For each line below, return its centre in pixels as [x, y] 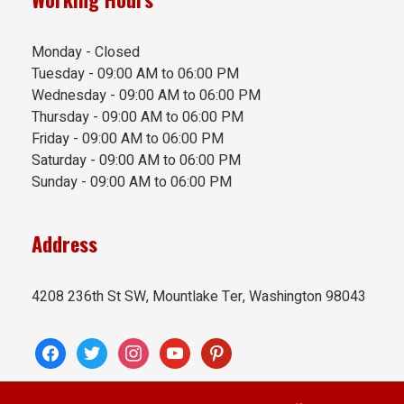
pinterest [228, 349]
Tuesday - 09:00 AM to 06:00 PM [135, 74]
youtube [184, 349]
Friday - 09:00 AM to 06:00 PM [128, 139]
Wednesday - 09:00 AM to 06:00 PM [146, 96]
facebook [64, 349]
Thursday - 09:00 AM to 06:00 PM [138, 118]
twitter [96, 349]
